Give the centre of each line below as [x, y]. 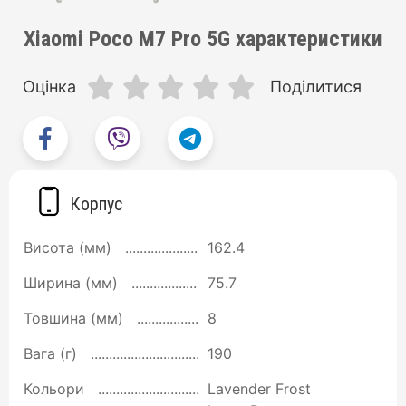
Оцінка [49, 87]
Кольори [54, 389]
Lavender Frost [259, 389]
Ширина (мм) [71, 283]
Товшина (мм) [73, 319]
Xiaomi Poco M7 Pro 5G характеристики [203, 39]
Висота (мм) [68, 248]
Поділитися [315, 87]
